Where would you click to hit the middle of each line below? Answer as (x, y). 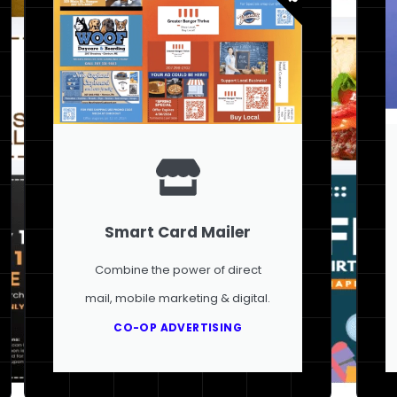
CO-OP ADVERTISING (178, 327)
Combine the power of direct (178, 269)
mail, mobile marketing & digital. (178, 298)
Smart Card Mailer (178, 232)
